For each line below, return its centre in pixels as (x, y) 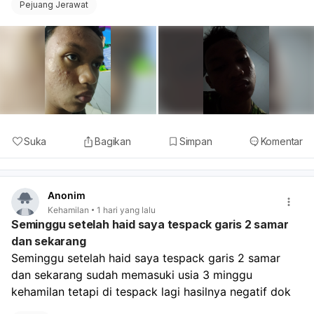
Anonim (67, 195)
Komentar (281, 141)
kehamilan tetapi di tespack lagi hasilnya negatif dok (151, 292)
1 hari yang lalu (126, 210)
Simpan (196, 141)
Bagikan (113, 141)
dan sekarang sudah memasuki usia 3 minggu (132, 275)
